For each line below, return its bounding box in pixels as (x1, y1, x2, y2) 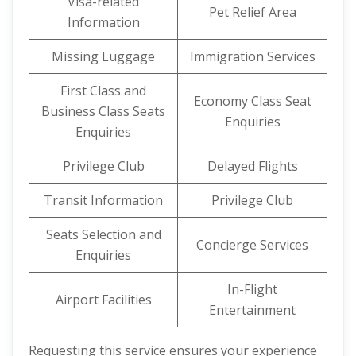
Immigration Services (189, 48, 315, 65)
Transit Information (44, 192, 163, 209)
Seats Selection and (45, 226, 161, 243)
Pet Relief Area (208, 3, 296, 21)
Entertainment (209, 301, 296, 319)
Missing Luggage (52, 48, 155, 65)
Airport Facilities (55, 291, 152, 308)
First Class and (60, 82, 146, 99)
